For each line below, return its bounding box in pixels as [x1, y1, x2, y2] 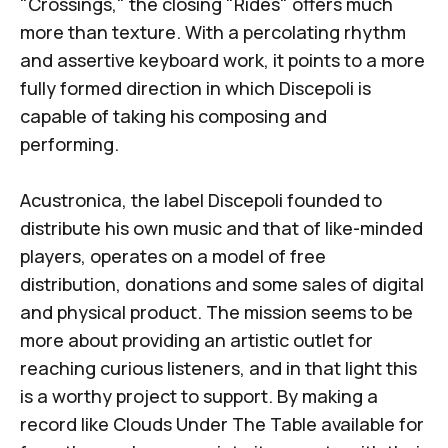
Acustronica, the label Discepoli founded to [20, 188, 382, 213]
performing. [20, 132, 123, 157]
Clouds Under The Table [113, 412, 317, 437]
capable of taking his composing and [20, 104, 327, 129]
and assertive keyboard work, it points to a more [20, 48, 425, 73]
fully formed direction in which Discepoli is [20, 76, 371, 101]
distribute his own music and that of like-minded [20, 216, 423, 241]
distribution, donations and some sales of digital [20, 272, 424, 297]
